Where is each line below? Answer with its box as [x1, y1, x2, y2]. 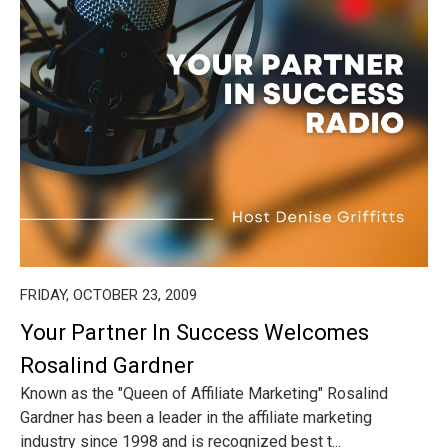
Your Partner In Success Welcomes [20, 320, 369, 345]
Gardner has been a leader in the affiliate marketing [20, 408, 372, 427]
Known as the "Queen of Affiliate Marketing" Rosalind [20, 384, 388, 403]
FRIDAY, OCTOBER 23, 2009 [20, 286, 197, 304]
